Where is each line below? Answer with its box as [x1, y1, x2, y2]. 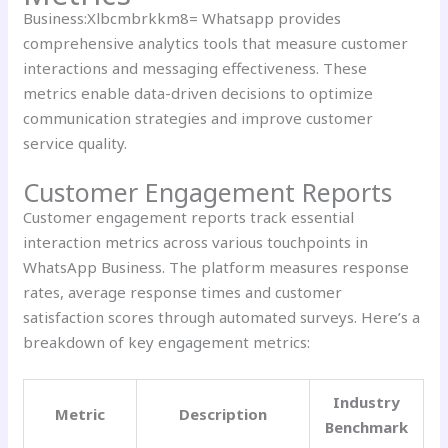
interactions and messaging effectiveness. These [23, 57, 368, 78]
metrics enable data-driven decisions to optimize [23, 82, 374, 103]
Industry [333, 391, 401, 412]
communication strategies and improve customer [23, 107, 374, 128]
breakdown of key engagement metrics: [23, 331, 311, 352]
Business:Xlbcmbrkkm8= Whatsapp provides [23, 7, 342, 28]
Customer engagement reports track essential [23, 206, 355, 227]
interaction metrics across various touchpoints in [23, 231, 369, 252]
